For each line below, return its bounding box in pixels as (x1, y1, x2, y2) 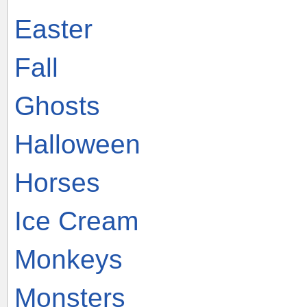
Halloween (14, 129, 140, 159)
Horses (14, 167, 100, 197)
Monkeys (14, 244, 123, 274)
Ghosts (14, 90, 100, 121)
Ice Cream (14, 206, 138, 236)
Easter (14, 14, 93, 44)
